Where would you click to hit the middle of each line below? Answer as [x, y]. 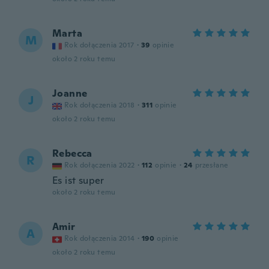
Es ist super [78, 180]
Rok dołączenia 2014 [100, 238]
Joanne [70, 93]
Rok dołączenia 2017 [99, 45]
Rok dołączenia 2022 [100, 165]
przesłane [212, 165]
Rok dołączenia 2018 [100, 105]
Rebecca [72, 153]
